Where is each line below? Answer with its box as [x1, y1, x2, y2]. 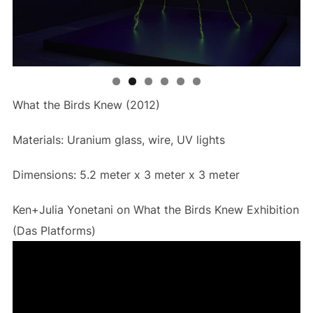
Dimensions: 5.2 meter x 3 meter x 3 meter [12, 167, 240, 182]
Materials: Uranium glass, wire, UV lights [12, 132, 225, 147]
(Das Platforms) [12, 223, 96, 238]
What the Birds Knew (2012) [12, 97, 160, 112]
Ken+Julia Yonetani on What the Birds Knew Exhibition [12, 202, 299, 217]
